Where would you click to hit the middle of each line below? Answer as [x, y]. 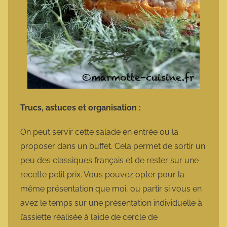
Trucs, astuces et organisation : [82, 108]
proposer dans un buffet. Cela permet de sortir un [113, 146]
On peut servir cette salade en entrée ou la [99, 132]
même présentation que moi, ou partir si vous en [111, 189]
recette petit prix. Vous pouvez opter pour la [102, 175]
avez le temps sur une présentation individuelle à [111, 203]
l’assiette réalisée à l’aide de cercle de [89, 217]
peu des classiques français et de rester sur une [109, 161]
